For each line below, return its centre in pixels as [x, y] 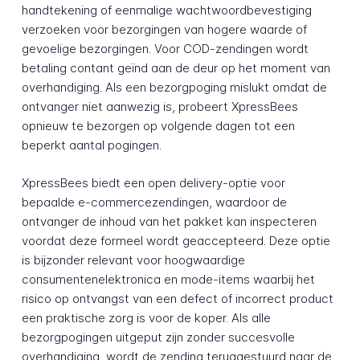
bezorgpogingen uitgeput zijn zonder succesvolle [158, 337]
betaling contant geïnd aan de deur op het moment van [176, 68]
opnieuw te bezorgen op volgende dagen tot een [158, 126]
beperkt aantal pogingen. [91, 145]
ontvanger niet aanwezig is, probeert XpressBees [160, 107]
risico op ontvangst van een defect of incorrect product [177, 298]
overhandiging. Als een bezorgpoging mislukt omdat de [174, 88]
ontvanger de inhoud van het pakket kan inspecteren [169, 221]
